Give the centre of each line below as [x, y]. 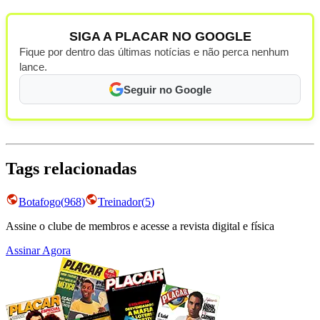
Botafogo [40, 201]
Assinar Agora [38, 250]
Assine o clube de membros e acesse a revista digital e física [140, 226]
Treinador [120, 201]
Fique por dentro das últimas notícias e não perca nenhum [154, 52]
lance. [33, 67]
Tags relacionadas [71, 169]
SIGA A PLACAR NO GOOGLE [160, 37]
